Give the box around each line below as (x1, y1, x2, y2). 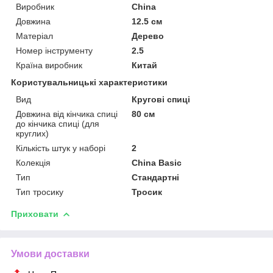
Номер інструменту (16, 45, 93, 55)
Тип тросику (16, 186, 63, 197)
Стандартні (132, 172, 180, 182)
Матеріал (16, 30, 53, 41)
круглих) (16, 128, 49, 138)
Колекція (16, 157, 51, 168)
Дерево (132, 30, 165, 41)
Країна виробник (16, 60, 82, 70)
